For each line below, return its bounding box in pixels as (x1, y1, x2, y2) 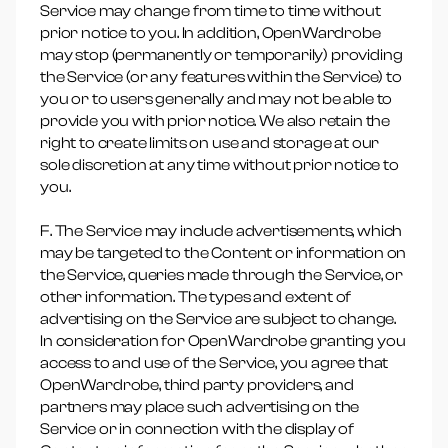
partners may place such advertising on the (40, 398, 360, 416)
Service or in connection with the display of (40, 420, 354, 438)
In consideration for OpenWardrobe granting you (40, 332, 406, 350)
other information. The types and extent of (40, 288, 352, 306)
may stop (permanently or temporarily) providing (40, 46, 403, 64)
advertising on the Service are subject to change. (40, 310, 397, 328)
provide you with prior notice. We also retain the (40, 112, 391, 130)
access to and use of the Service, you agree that (40, 354, 389, 372)
